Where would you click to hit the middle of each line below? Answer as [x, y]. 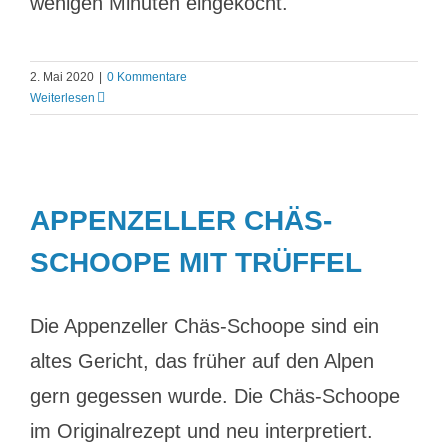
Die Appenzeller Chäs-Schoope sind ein [204, 326]
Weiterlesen [62, 98]
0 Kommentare [147, 77]
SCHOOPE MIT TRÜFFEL [196, 262]
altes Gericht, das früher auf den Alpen [202, 361]
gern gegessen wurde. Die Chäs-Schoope [215, 396]
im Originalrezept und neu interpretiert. [201, 431]
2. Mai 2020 [62, 77]
